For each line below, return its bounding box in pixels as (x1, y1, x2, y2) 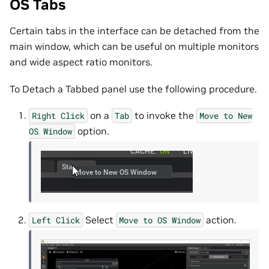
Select (83, 214, 116, 226)
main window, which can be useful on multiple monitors (10, 40, 259, 53)
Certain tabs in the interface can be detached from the (10, 25, 259, 37)
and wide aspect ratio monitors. (10, 56, 153, 68)
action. (204, 214, 237, 226)
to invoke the (132, 109, 196, 122)
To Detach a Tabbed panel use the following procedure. (10, 82, 257, 95)
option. (75, 125, 109, 138)
